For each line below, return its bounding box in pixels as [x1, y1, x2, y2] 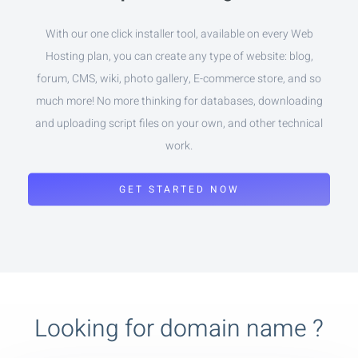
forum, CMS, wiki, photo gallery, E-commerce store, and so [37, 70, 321, 87]
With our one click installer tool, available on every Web [45, 25, 313, 42]
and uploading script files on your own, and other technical [35, 114, 323, 132]
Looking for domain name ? [34, 312, 324, 348]
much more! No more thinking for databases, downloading [35, 92, 323, 109]
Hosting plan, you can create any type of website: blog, [45, 47, 313, 65]
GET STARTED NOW [118, 181, 240, 197]
